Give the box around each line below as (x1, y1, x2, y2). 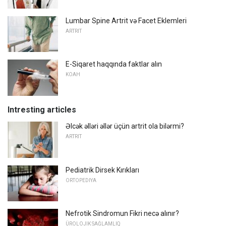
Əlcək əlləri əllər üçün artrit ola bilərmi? (66, 122, 184, 130)
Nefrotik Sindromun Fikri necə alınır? (66, 209, 179, 218)
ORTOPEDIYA (66, 177, 96, 183)
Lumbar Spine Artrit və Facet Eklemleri (66, 16, 187, 25)
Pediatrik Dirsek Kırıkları (66, 165, 139, 174)
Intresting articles (8, 104, 76, 115)
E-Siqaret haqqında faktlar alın (66, 60, 162, 69)
